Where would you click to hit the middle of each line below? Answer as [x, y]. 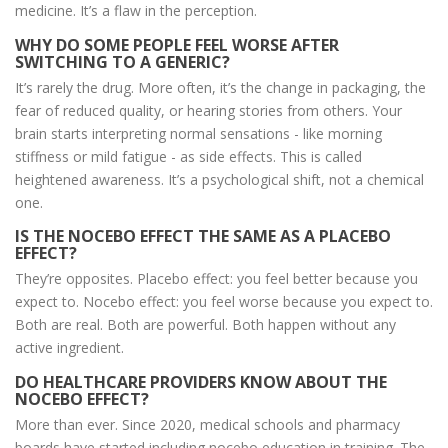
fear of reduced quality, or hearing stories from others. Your [208, 110]
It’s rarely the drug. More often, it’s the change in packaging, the [220, 87]
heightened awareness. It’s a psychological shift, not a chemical [219, 179]
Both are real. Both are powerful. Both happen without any [205, 325]
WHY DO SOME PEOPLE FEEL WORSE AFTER [177, 44]
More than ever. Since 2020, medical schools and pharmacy [207, 424]
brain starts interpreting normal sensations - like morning [198, 133]
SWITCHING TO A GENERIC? [122, 61]
